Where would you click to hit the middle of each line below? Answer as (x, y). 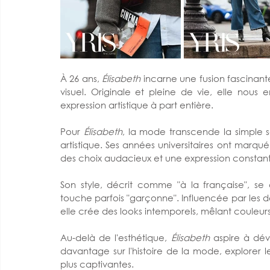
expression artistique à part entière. (137, 105)
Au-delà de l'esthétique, (116, 237)
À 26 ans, (81, 78)
